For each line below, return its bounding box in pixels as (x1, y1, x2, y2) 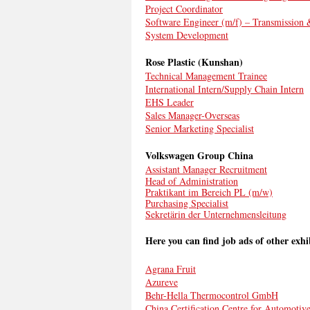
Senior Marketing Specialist (145, 122, 254, 135)
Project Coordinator (145, 2, 223, 15)
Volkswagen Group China (145, 148, 253, 163)
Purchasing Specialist (145, 197, 228, 210)
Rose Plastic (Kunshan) (145, 55, 243, 69)
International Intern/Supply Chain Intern (145, 82, 304, 95)
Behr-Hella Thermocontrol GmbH (145, 289, 278, 302)
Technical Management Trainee (145, 69, 267, 82)
